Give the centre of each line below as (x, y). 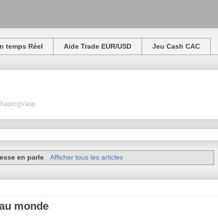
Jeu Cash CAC (176, 46)
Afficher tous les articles (87, 157)
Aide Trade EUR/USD (98, 46)
